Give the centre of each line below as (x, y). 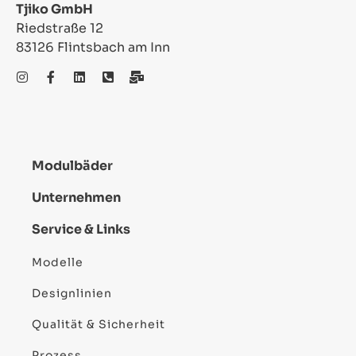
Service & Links (81, 230)
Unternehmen (76, 198)
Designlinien (72, 293)
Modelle (58, 262)
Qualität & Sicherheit (99, 324)
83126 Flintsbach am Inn (93, 48)
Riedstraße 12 (60, 29)
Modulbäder (72, 166)
